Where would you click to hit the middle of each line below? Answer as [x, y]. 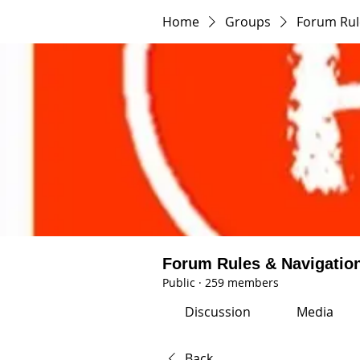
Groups [248, 22]
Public [179, 282]
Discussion [218, 312]
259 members [242, 282]
